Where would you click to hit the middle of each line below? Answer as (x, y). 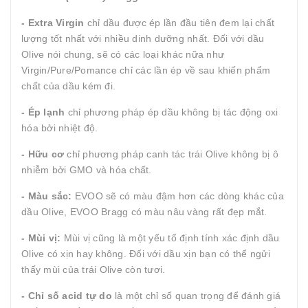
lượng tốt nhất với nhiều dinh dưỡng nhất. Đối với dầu (143, 38)
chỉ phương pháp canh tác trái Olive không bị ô (171, 154)
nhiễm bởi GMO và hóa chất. (87, 170)
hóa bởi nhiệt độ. (60, 128)
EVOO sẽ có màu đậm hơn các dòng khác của (178, 196)
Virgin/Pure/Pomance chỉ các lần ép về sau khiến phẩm (146, 70)
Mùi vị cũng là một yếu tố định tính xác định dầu (172, 238)
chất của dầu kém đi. (68, 86)
